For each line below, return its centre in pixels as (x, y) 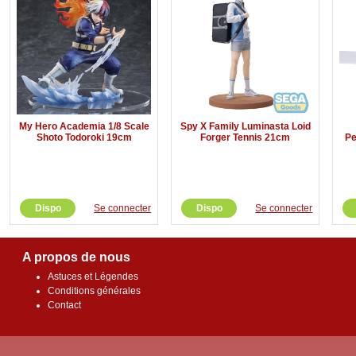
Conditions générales (94, 291)
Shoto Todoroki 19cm (84, 138)
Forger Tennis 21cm (246, 138)
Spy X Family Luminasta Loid (245, 127)
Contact (64, 306)
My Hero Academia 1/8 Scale (84, 127)
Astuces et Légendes (93, 277)
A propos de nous (76, 257)
